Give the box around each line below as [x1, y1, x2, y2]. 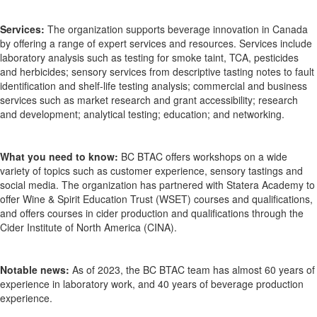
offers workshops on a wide [166, 149, 287, 164]
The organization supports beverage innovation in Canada [45, 22, 308, 37]
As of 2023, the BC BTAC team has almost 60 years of [72, 263, 315, 277]
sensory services [69, 64, 146, 79]
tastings [248, 163, 283, 178]
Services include [236, 36, 312, 51]
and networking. [210, 107, 284, 122]
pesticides [254, 50, 299, 65]
